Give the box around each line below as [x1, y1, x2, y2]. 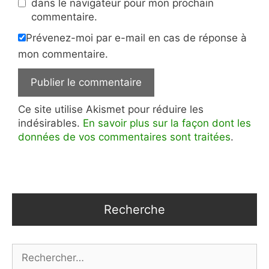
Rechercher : [11, 243, 72, 256]
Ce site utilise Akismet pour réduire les [18, 103, 204, 115]
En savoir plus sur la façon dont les [83, 116, 251, 129]
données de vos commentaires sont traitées [18, 130, 231, 143]
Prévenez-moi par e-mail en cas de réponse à [26, 31, 247, 44]
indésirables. [18, 116, 83, 129]
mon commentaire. [18, 47, 108, 60]
